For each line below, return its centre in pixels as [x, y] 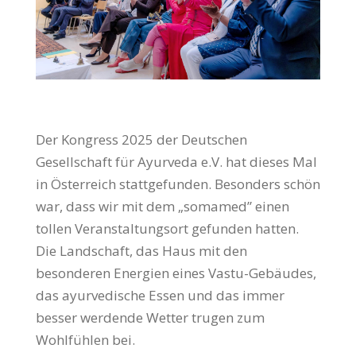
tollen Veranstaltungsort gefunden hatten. [167, 229]
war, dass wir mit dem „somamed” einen [162, 207]
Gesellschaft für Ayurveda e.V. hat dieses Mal [176, 162]
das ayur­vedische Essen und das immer [160, 296]
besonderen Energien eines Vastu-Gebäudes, [176, 273]
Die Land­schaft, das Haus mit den [141, 251]
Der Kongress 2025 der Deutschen [141, 140]
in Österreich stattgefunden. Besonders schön [178, 184]
